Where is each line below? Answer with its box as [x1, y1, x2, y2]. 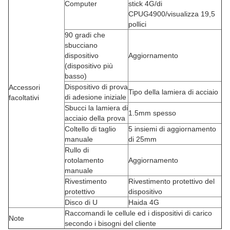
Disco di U [65, 198, 98, 206]
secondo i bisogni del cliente [65, 219, 156, 227]
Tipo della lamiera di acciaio [128, 87, 218, 96]
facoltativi [9, 93, 39, 102]
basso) [65, 71, 87, 80]
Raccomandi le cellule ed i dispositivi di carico [65, 208, 212, 217]
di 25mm [128, 135, 157, 143]
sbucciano [65, 41, 98, 49]
